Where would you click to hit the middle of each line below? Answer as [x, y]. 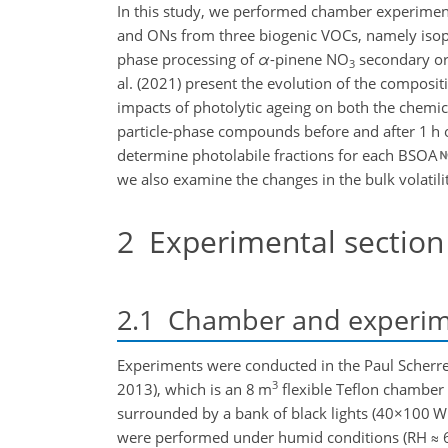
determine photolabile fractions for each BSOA [277, 155]
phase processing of [187, 59]
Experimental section [289, 241]
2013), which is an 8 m [194, 388]
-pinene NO [309, 59]
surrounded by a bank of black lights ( [246, 412]
